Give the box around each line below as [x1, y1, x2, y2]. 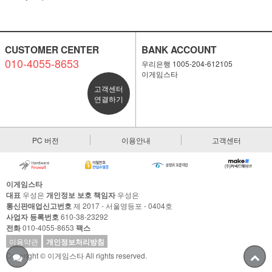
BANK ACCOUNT [141, 42, 217, 56]
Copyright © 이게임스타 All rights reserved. [6, 250, 147, 261]
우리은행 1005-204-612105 [141, 58, 233, 69]
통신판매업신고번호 [6, 200, 72, 212]
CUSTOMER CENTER [4, 42, 99, 56]
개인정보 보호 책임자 [46, 189, 115, 201]
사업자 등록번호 [6, 211, 59, 223]
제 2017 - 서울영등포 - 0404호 [72, 200, 172, 211]
